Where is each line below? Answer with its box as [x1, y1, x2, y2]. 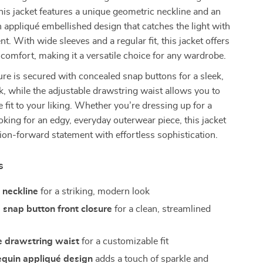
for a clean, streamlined [112, 204, 211, 214]
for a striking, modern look [38, 187, 150, 196]
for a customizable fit [79, 237, 169, 246]
